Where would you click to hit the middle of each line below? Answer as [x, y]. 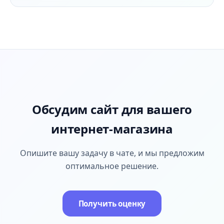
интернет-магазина [112, 129]
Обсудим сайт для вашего [112, 109]
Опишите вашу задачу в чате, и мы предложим [112, 153]
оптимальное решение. [112, 166]
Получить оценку [112, 203]
